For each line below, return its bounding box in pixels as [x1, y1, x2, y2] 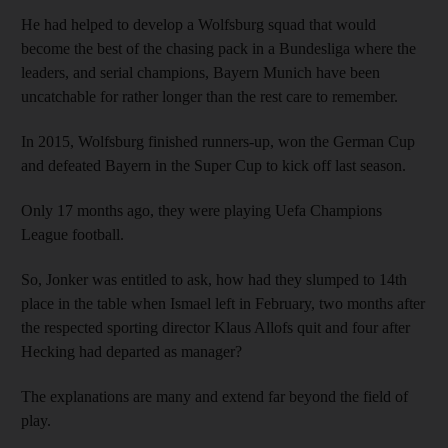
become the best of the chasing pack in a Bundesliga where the [21, 39, 416, 57]
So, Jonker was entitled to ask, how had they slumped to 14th [21, 270, 407, 288]
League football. [21, 225, 124, 243]
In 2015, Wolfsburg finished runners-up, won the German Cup [21, 132, 415, 150]
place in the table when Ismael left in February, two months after [21, 294, 425, 312]
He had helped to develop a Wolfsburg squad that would [21, 15, 376, 33]
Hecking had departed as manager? [21, 342, 242, 360]
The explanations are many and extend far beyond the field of [21, 387, 408, 405]
